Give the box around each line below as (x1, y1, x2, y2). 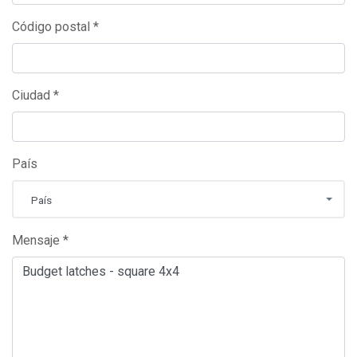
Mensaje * (12, 233, 69, 249)
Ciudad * (12, 88, 59, 104)
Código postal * (12, 19, 99, 35)
